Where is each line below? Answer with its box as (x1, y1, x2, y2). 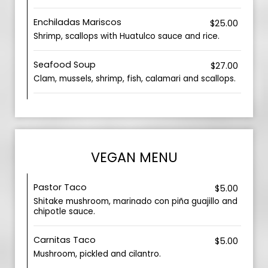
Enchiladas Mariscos (33, 16, 121, 28)
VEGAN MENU (90, 148, 178, 167)
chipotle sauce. (33, 206, 95, 217)
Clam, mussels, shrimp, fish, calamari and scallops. (33, 73, 236, 84)
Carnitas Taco (33, 234, 96, 246)
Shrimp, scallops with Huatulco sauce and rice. (33, 31, 220, 42)
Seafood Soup (33, 59, 96, 71)
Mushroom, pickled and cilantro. (33, 248, 161, 260)
